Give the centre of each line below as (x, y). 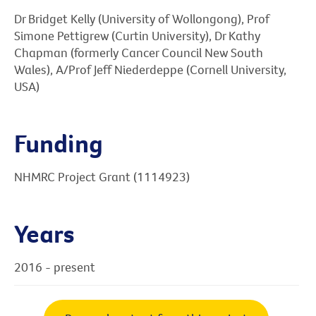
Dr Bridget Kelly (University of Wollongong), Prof (142, 19)
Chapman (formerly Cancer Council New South (139, 53)
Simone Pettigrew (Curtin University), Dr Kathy (137, 36)
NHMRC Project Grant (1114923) (102, 176)
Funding (59, 143)
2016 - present (55, 267)
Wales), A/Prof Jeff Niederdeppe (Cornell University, (150, 70)
